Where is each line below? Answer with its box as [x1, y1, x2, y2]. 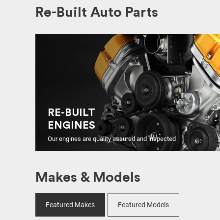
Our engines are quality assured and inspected [48, 135, 176, 142]
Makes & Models [35, 170, 140, 184]
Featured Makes [46, 200, 95, 209]
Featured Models [118, 200, 169, 209]
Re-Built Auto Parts [35, 5, 158, 19]
